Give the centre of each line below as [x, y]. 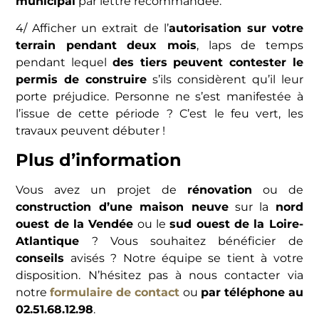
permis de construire [82, 80]
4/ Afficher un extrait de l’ [92, 28]
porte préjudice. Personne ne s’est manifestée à [159, 97]
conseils [40, 258]
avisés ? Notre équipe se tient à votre [184, 258]
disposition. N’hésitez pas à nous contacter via [159, 275]
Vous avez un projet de [101, 189]
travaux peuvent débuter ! [91, 131]
